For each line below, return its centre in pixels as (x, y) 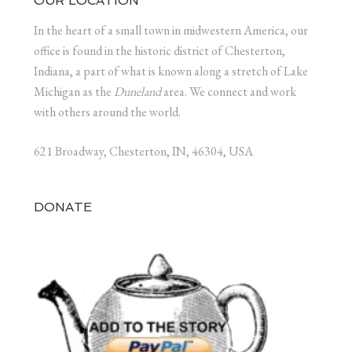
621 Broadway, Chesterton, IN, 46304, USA (143, 151)
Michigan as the (73, 91)
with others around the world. (107, 112)
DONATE (62, 207)
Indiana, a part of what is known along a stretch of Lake (170, 71)
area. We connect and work (228, 91)
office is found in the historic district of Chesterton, (159, 50)
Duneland (137, 91)
